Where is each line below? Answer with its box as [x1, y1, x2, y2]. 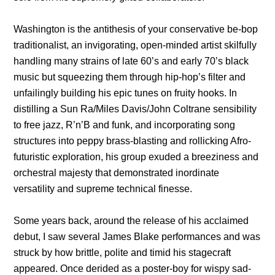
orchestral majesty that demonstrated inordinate [14, 167, 220, 178]
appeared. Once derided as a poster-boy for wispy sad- [14, 263, 252, 274]
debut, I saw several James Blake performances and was [14, 231, 261, 242]
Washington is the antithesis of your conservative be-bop [14, 23, 258, 34]
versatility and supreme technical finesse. [14, 183, 193, 194]
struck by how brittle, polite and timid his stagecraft [14, 247, 231, 258]
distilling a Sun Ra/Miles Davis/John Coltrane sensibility [14, 103, 257, 114]
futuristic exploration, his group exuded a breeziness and [14, 151, 259, 162]
